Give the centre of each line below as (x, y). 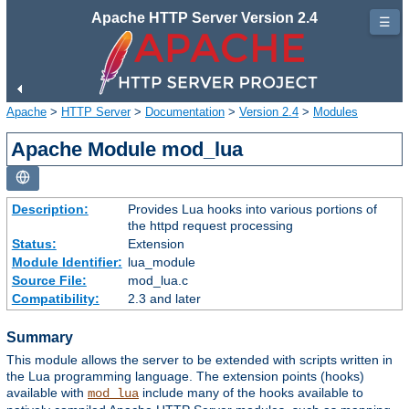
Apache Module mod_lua (127, 149)
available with (47, 393)
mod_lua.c (157, 280)
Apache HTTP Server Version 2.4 (204, 18)
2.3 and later (164, 298)
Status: (34, 243)
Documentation (185, 111)
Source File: (49, 280)
